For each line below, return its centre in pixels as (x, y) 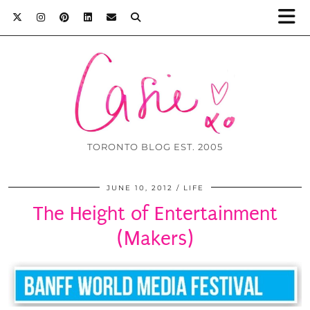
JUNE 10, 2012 (139, 188)
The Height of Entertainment (155, 214)
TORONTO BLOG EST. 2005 (155, 147)
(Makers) (155, 239)
